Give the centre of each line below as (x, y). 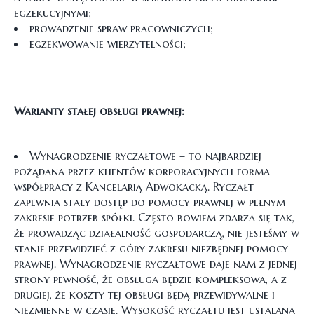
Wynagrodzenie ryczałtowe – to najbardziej (145, 156)
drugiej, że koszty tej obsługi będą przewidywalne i (144, 294)
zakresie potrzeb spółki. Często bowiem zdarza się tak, (154, 217)
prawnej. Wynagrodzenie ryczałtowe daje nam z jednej (156, 264)
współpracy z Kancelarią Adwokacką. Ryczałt (134, 186)
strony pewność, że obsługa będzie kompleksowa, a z (150, 279)
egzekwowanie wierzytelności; (108, 43)
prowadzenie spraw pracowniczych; (121, 28)
